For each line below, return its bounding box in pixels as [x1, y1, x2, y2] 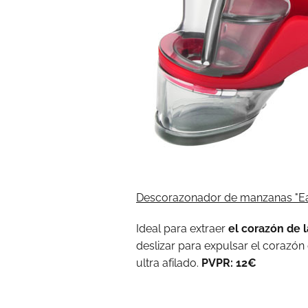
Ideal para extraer [136, 222, 228, 235]
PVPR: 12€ [201, 256, 256, 269]
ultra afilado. [136, 256, 201, 269]
